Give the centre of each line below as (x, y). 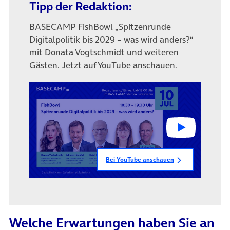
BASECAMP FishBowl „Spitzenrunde (100, 27)
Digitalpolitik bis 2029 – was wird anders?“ (111, 40)
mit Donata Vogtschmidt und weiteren (104, 53)
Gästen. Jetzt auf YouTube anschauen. (103, 65)
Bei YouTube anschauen (140, 160)
